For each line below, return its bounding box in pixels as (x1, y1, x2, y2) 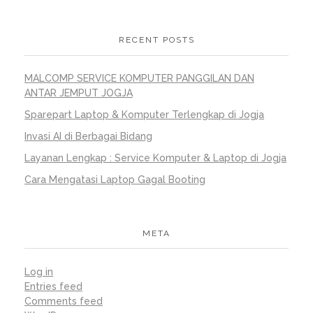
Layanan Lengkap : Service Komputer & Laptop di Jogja (24, 152, 286, 163)
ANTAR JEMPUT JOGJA (24, 87, 133, 99)
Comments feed (24, 295, 103, 307)
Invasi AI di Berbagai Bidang (24, 131, 152, 143)
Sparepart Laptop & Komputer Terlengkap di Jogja (24, 109, 264, 121)
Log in (24, 265, 53, 277)
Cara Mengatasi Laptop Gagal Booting (24, 173, 205, 185)
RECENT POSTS (118, 35, 195, 45)
